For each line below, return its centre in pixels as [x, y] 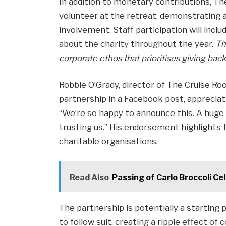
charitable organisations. [109, 142]
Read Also [89, 177]
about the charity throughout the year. [137, 44]
